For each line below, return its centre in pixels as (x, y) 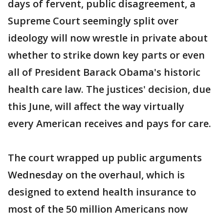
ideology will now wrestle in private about (108, 38)
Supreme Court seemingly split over (93, 21)
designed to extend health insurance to (102, 192)
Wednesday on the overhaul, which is (96, 175)
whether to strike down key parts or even (106, 55)
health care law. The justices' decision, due (109, 89)
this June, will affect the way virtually (96, 106)
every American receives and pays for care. (109, 123)
